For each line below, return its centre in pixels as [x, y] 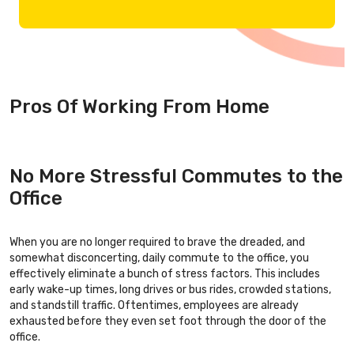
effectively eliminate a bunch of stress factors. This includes [165, 273]
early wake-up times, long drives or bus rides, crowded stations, [170, 289]
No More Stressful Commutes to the [176, 176]
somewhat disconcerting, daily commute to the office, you [159, 258]
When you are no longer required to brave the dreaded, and [157, 242]
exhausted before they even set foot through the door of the [168, 321]
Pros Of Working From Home [139, 106]
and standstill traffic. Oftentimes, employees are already [154, 305]
